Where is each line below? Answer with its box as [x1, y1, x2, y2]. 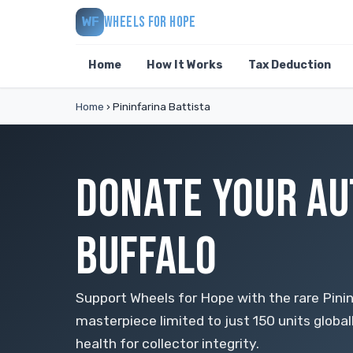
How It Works [147, 58, 223, 72]
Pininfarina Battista [110, 100, 210, 113]
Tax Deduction [248, 58, 331, 72]
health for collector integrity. [76, 336, 259, 351]
